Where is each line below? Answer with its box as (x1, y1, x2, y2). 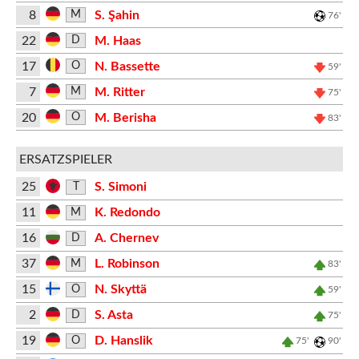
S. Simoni (94, 180, 147, 193)
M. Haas (94, 34, 141, 47)
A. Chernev (94, 232, 159, 244)
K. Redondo (94, 206, 160, 219)
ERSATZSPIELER (18, 152, 112, 166)
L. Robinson (94, 257, 159, 270)
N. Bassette (94, 59, 160, 73)
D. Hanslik (94, 334, 153, 347)
